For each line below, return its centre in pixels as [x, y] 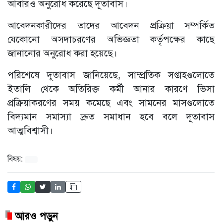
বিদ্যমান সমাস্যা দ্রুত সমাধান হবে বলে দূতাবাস [111, 116]
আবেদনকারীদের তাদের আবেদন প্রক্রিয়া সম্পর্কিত [111, 25]
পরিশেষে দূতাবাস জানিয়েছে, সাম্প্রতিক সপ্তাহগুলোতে [111, 74]
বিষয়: [16, 159]
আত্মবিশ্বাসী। [30, 130]
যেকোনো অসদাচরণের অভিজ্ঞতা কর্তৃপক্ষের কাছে [111, 39]
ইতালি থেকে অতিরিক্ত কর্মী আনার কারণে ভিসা [111, 88]
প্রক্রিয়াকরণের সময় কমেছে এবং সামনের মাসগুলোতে [111, 102]
